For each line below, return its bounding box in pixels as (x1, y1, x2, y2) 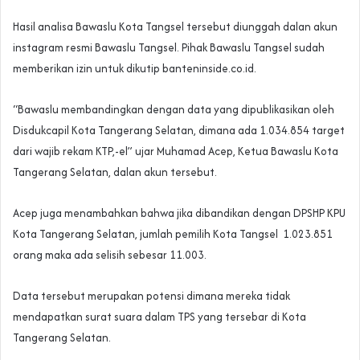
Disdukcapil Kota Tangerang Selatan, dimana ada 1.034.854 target (13, 122, 345, 139)
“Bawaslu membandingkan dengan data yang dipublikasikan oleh (13, 101, 334, 118)
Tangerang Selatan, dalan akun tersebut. (13, 164, 217, 181)
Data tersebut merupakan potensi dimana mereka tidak (13, 288, 290, 305)
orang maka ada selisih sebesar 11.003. (13, 247, 207, 264)
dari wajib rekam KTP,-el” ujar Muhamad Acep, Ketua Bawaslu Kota (13, 143, 338, 160)
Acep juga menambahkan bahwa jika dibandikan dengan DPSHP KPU (13, 205, 346, 222)
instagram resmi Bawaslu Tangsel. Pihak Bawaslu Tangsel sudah (13, 39, 325, 56)
